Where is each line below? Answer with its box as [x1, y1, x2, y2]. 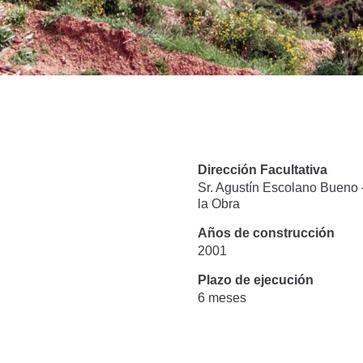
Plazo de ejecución [197, 272, 314, 287]
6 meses [197, 290, 246, 305]
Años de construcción [197, 225, 335, 240]
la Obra [197, 196, 240, 211]
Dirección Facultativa [197, 162, 327, 177]
